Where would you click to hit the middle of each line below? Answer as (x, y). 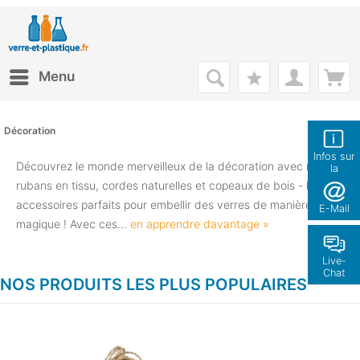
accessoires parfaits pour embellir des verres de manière (164, 205)
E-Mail (334, 209)
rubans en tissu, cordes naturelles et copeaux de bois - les (168, 185)
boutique (334, 180)
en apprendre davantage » (200, 224)
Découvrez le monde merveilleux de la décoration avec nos (170, 166)
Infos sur (334, 156)
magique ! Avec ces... (73, 224)
